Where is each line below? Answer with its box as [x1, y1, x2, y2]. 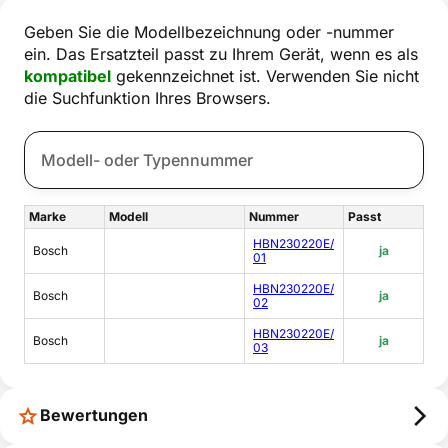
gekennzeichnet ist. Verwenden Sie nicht [111, 65, 419, 86]
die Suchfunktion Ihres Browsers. [24, 87, 271, 108]
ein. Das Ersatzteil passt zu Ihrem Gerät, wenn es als [24, 43, 418, 64]
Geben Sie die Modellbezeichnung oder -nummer [24, 21, 394, 42]
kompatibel [24, 65, 111, 86]
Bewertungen [40, 405, 148, 426]
